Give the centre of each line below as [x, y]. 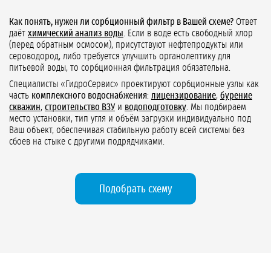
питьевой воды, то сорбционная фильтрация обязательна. [120, 68]
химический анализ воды [76, 34]
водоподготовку [155, 107]
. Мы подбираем [216, 107]
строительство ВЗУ [80, 107]
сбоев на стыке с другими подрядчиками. [87, 142]
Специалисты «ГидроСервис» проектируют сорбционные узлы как [134, 84]
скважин [25, 107]
